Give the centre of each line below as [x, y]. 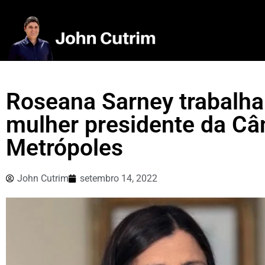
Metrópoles [64, 148]
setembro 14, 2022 [119, 179]
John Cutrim [43, 179]
